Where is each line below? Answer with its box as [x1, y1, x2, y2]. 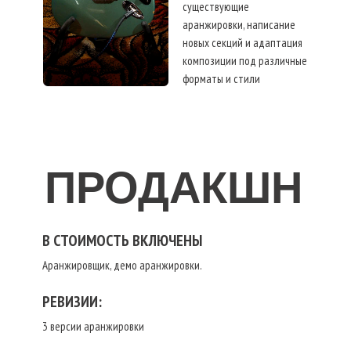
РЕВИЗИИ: [42, 291, 102, 313]
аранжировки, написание [183, 17, 295, 33]
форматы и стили [183, 71, 260, 87]
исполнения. [183, 89, 238, 105]
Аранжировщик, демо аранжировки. [42, 258, 202, 273]
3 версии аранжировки [42, 319, 144, 335]
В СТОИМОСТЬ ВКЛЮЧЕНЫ [42, 230, 202, 251]
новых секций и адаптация [183, 35, 302, 51]
